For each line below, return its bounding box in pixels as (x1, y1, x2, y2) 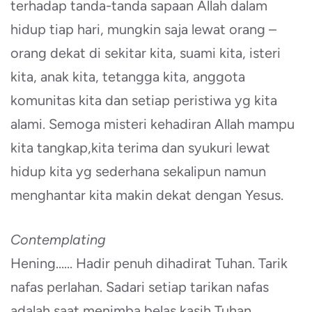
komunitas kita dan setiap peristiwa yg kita (10, 92, 277, 109)
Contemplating (10, 231, 106, 248)
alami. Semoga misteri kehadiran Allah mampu (10, 116, 295, 132)
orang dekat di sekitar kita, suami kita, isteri (10, 45, 281, 61)
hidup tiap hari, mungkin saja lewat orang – (10, 21, 276, 38)
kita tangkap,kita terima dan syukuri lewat (10, 139, 270, 156)
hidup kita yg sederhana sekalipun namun (10, 163, 266, 180)
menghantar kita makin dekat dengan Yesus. (10, 187, 283, 203)
